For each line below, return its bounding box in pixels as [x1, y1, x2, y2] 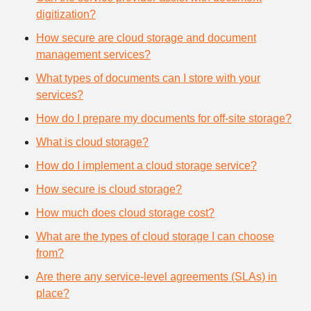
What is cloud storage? [36, 135, 149, 148]
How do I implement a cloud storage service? [36, 159, 257, 171]
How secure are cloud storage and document [36, 31, 256, 44]
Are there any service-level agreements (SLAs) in [36, 270, 277, 283]
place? [36, 287, 69, 299]
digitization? [36, 8, 96, 20]
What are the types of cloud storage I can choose [36, 230, 274, 242]
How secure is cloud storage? [36, 183, 182, 195]
